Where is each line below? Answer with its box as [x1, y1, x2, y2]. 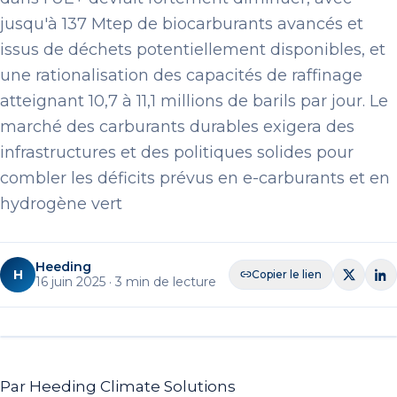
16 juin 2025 [35, 273, 105, 290]
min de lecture [126, 273, 216, 290]
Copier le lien [252, 267, 322, 281]
